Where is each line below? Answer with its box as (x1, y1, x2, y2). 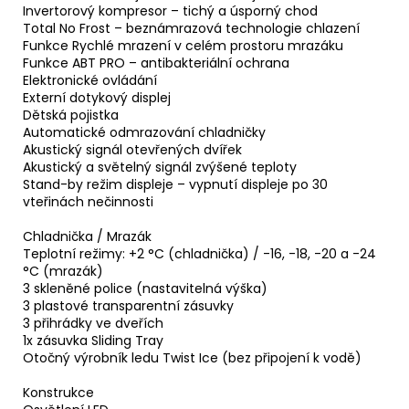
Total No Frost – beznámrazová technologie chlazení (23, 19, 360, 38)
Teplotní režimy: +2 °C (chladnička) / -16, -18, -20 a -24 (23, 245, 376, 264)
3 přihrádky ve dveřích (23, 314, 163, 333)
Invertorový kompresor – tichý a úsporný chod (23, 2, 318, 21)
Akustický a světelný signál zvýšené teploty (23, 158, 297, 177)
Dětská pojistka (23, 106, 119, 125)
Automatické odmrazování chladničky (23, 123, 266, 142)
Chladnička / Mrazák (23, 227, 152, 246)
